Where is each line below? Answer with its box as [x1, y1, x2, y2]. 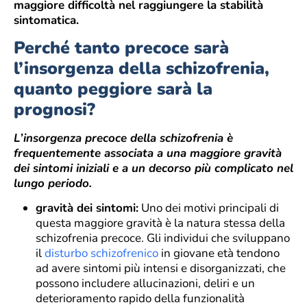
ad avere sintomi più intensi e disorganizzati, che [36, 260, 286, 277]
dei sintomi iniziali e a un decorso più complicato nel [14, 160, 293, 176]
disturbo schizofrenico [45, 245, 158, 262]
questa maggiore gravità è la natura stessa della [36, 215, 285, 232]
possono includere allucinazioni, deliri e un [36, 275, 255, 292]
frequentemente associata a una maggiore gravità [14, 145, 282, 161]
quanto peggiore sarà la [14, 77, 212, 101]
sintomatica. [14, 12, 79, 28]
